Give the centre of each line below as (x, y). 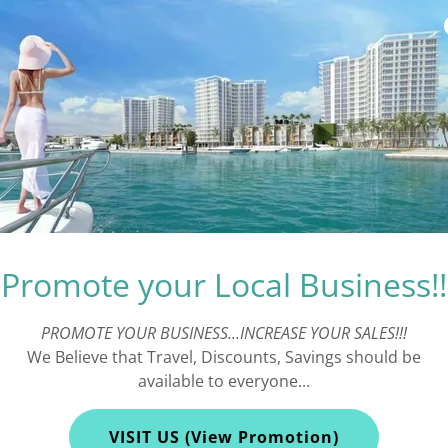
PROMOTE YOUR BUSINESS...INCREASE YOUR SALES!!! (224, 333)
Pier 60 (223, 390)
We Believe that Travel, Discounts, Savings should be (224, 357)
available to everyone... (224, 381)
